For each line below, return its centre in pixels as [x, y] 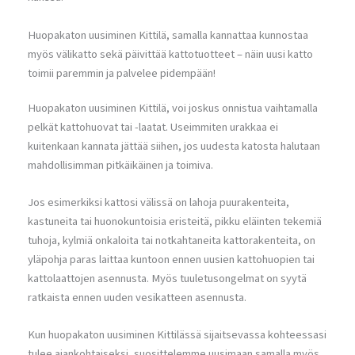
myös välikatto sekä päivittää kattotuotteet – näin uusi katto [170, 54]
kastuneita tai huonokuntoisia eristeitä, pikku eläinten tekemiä [175, 221]
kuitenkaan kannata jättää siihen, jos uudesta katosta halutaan [174, 146]
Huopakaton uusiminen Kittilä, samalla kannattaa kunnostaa [168, 35]
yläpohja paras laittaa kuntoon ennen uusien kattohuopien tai [171, 259]
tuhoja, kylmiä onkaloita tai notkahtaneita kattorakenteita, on [172, 240]
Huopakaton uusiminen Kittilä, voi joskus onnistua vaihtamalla [173, 108]
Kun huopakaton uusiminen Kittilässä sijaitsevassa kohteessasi [177, 335]
